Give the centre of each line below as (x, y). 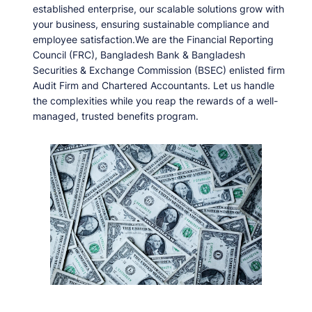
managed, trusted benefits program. (116, 116)
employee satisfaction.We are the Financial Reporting (153, 39)
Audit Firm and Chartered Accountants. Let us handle (154, 85)
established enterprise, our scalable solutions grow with (158, 9)
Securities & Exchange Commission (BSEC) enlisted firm (159, 70)
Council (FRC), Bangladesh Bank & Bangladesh (139, 55)
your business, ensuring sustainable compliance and (151, 24)
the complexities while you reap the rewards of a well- (155, 101)
